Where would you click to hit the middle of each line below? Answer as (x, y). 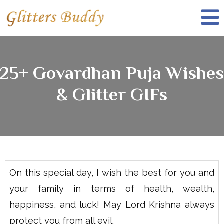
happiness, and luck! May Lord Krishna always (112, 205)
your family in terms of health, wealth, (112, 189)
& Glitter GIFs (112, 94)
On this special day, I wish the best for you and (112, 173)
